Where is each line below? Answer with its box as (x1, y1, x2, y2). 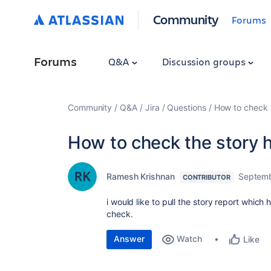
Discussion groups (162, 55, 248, 68)
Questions (167, 102, 206, 113)
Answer (114, 233, 145, 244)
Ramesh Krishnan (106, 171, 175, 181)
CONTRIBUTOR (182, 173, 230, 181)
